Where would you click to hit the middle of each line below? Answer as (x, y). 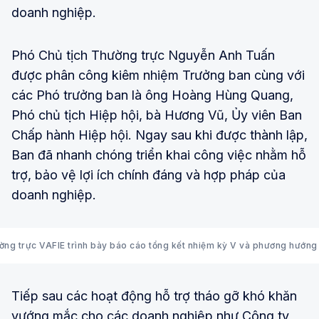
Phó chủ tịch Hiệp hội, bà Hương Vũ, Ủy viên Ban (157, 115)
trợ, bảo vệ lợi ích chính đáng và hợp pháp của (148, 174)
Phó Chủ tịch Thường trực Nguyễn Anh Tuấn (143, 55)
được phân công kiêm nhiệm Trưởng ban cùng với (158, 75)
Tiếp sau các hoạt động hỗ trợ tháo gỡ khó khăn (154, 296)
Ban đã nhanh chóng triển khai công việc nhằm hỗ (159, 155)
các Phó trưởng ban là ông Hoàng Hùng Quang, (152, 95)
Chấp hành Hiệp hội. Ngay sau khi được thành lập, (159, 135)
